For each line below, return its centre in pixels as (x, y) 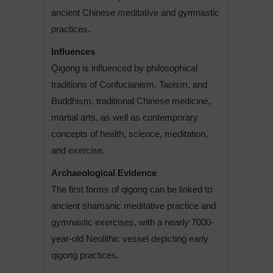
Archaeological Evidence (104, 172)
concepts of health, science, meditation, (129, 133)
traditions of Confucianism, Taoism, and (129, 84)
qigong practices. (85, 255)
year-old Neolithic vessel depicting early (130, 238)
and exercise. (78, 150)
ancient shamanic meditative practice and (133, 205)
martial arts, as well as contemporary (125, 117)
